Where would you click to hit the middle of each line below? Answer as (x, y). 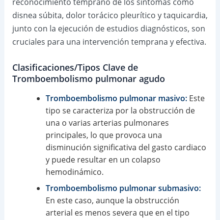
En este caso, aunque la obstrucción (112, 200)
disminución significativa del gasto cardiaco (126, 147)
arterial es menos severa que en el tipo (117, 212)
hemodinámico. (74, 172)
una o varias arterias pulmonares (107, 123)
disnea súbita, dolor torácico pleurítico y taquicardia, (110, 15)
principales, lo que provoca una (104, 135)
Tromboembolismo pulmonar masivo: (116, 98)
